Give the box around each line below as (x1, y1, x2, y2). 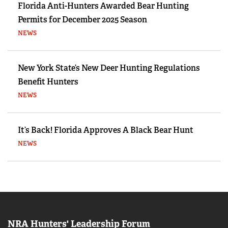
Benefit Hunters (18, 76, 78, 88)
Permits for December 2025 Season (18, 14, 147, 25)
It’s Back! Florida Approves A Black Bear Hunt (18, 125, 193, 136)
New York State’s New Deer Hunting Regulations (18, 63, 200, 74)
